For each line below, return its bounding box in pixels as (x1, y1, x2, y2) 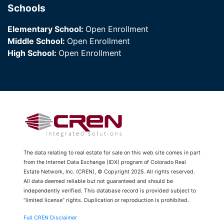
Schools (7, 2, 45, 14)
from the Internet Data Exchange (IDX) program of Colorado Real (23, 158, 186, 165)
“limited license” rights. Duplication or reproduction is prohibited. (23, 196, 189, 203)
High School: (7, 48, 58, 58)
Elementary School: (7, 24, 85, 34)
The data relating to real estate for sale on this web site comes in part (23, 149, 200, 156)
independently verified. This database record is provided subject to (23, 187, 196, 194)
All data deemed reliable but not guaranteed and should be (23, 177, 173, 184)
